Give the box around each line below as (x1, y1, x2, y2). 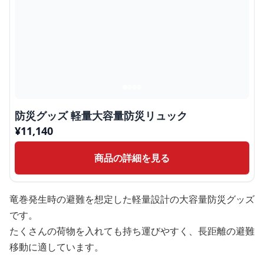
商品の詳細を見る (94, 151, 170, 164)
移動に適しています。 (9, 240, 104, 253)
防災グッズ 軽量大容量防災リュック (15, 108, 187, 123)
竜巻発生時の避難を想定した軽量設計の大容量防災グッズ (9, 193, 255, 206)
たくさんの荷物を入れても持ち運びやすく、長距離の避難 (9, 225, 255, 237)
